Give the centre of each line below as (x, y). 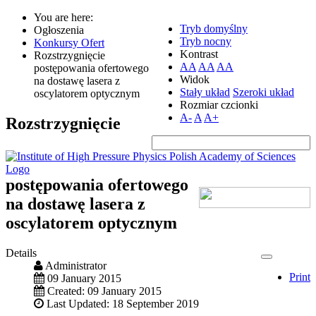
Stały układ (205, 92)
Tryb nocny (206, 41)
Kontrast (199, 54)
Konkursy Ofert (69, 43)
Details (21, 253)
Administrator (76, 265)
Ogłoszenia (60, 30)
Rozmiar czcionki (219, 105)
